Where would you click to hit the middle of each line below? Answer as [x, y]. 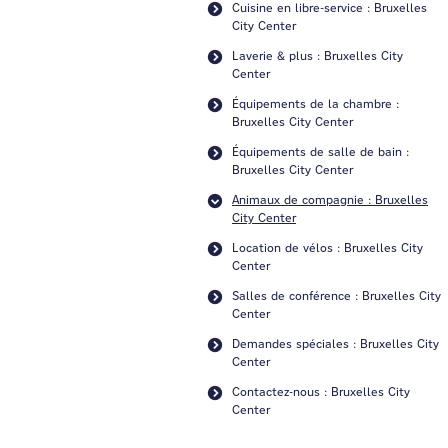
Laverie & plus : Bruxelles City [317, 55]
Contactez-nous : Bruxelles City [321, 391]
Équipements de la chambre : [315, 103]
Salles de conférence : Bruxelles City [336, 295]
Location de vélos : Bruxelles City [327, 247]
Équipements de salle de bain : [320, 151]
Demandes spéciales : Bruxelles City [335, 343]
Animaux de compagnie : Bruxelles [330, 199]
